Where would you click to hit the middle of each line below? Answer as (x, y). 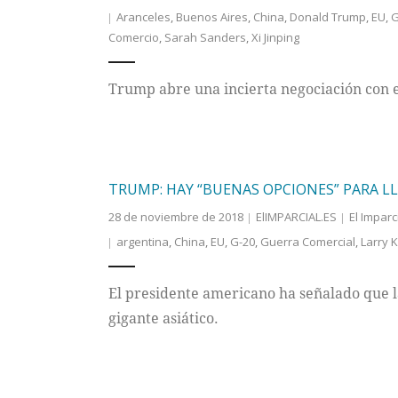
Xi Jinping (275, 38)
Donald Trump (327, 17)
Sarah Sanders (205, 38)
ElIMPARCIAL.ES (296, 217)
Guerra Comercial (307, 242)
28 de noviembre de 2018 (175, 217)
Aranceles (143, 17)
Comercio (133, 38)
